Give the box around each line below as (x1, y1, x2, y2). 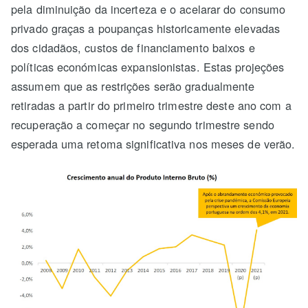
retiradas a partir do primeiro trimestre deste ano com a (11, 97, 291, 114)
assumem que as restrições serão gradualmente (11, 78, 255, 95)
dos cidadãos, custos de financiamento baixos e (11, 39, 255, 56)
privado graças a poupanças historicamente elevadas (11, 20, 280, 37)
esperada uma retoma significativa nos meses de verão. (11, 135, 296, 153)
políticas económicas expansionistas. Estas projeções (11, 58, 285, 76)
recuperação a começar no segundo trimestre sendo (11, 116, 274, 133)
